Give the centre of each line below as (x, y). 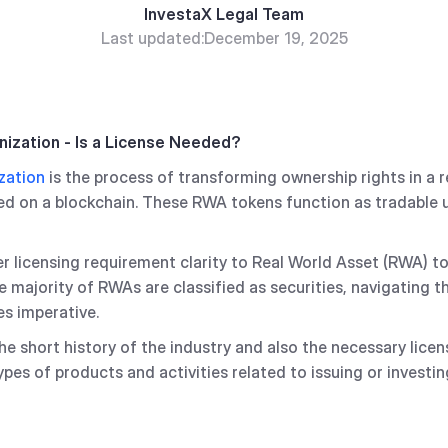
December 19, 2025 (275, 38)
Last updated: (152, 38)
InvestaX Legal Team (224, 14)
